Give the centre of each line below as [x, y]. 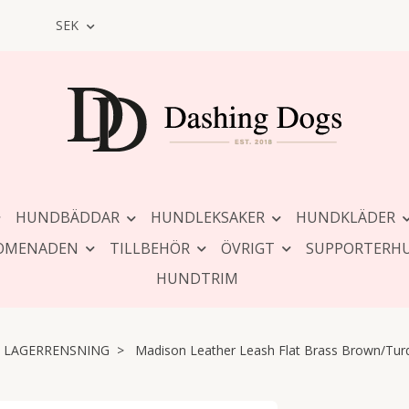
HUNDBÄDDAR [67, 217]
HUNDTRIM [197, 279]
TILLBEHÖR [149, 248]
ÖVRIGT [247, 248]
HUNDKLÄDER [345, 217]
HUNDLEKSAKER [207, 217]
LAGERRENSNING [57, 351]
